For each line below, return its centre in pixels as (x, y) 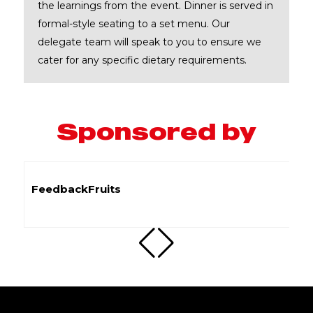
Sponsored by (156, 130)
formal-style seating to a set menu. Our (133, 23)
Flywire (140, 189)
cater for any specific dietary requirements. (142, 60)
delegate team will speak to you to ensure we (149, 42)
